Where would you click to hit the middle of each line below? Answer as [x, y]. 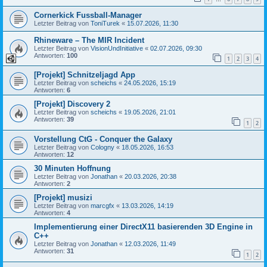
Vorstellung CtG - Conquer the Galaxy [103, 139]
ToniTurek [105, 23]
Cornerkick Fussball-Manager [88, 15]
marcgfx [103, 206]
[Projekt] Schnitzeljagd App [85, 75]
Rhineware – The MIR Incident [89, 40]
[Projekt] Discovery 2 [72, 104]
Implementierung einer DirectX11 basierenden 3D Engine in [143, 227]
